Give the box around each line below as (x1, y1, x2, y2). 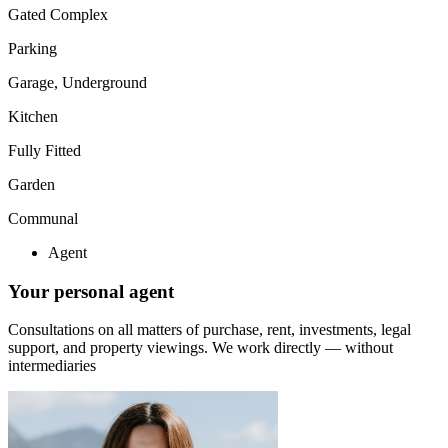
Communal (8, 209, 78, 227)
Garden (8, 175, 55, 193)
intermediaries (8, 357, 96, 375)
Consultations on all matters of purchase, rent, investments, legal (8, 321, 411, 339)
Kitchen (8, 107, 58, 125)
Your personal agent (8, 280, 174, 302)
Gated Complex (8, 5, 108, 23)
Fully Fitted (8, 141, 81, 159)
